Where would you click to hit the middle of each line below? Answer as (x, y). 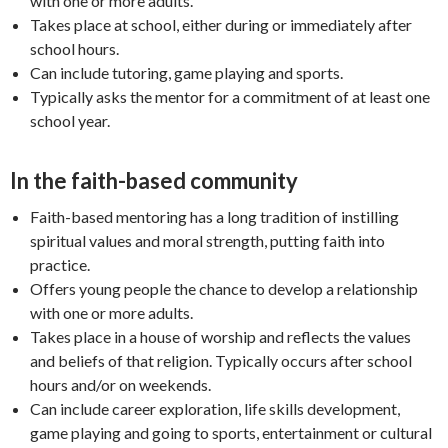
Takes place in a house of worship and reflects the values (220, 336)
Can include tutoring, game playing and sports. (188, 72)
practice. (61, 264)
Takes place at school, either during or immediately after (221, 24)
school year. (71, 120)
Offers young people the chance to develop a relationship (224, 288)
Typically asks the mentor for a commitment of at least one (230, 96)
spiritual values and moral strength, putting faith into (207, 240)
